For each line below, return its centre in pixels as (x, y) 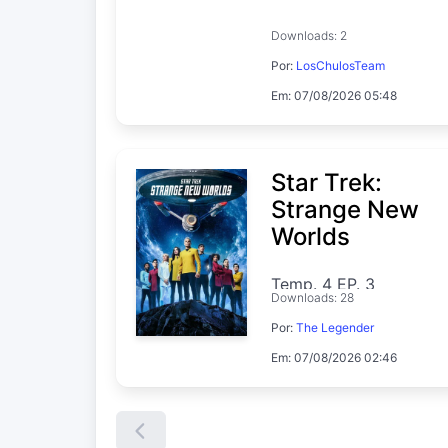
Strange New (345, 209)
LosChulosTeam (341, 65)
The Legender (335, 327)
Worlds (311, 236)
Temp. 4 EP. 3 (323, 283)
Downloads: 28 (313, 297)
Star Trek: (327, 182)
